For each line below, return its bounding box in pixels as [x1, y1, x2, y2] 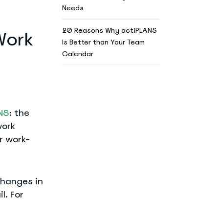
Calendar [62, 49, 93, 58]
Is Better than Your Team [62, 37, 145, 46]
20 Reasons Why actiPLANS [62, 25, 157, 35]
